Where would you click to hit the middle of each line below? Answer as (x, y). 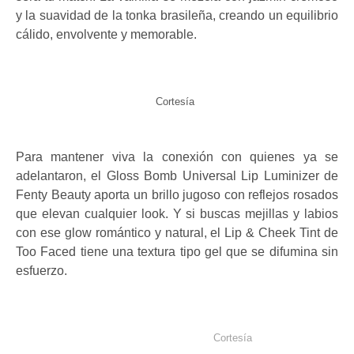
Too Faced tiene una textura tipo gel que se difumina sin (177, 252)
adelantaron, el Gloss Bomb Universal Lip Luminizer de (177, 176)
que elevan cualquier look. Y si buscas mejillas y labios (177, 214)
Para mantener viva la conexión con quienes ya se (177, 157)
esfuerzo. (41, 271)
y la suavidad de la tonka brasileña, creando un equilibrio (177, 15)
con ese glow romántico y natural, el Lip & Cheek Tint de (177, 233)
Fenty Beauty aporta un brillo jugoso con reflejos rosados (177, 195)
